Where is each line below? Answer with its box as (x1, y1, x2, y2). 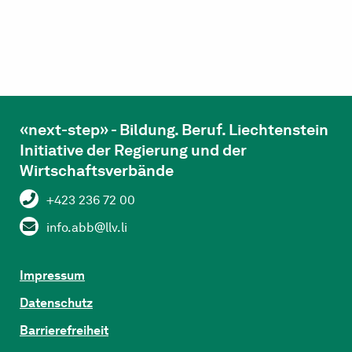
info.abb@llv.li (46, 220, 127, 235)
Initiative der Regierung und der (20, 141, 247, 159)
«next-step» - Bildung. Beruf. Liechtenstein (20, 120, 328, 139)
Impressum (20, 268, 85, 283)
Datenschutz (20, 295, 93, 310)
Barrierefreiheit (20, 323, 108, 338)
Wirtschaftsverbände (20, 161, 174, 180)
